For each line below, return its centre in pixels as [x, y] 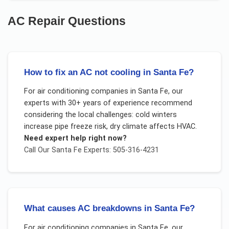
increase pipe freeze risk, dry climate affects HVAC [109, 127]
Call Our [38, 150]
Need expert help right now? [75, 139]
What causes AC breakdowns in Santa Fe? [109, 209]
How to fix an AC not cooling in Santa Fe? [109, 73]
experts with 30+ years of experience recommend [108, 103]
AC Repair [37, 21]
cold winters [156, 115]
